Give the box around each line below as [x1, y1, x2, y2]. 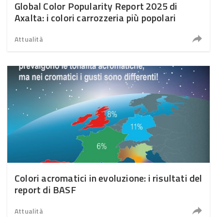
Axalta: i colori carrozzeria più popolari [15, 10, 176, 25]
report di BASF [15, 182, 76, 197]
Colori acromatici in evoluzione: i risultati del [15, 170, 202, 186]
